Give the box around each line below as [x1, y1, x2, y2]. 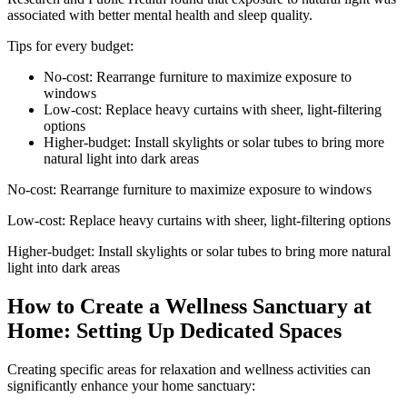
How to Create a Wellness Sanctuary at [7, 293, 372, 318]
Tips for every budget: [7, 37, 134, 54]
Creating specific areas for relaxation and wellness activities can [7, 361, 371, 377]
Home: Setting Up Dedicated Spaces [7, 318, 342, 342]
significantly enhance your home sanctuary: [7, 377, 255, 393]
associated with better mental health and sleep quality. [7, 6, 313, 23]
